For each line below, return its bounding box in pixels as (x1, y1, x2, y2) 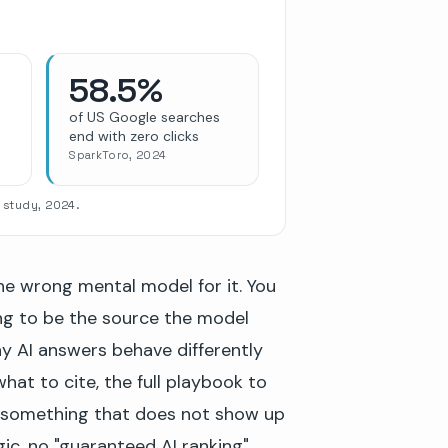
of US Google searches (69, 107, 221, 126)
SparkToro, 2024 (69, 147, 167, 162)
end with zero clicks (69, 126, 200, 145)
